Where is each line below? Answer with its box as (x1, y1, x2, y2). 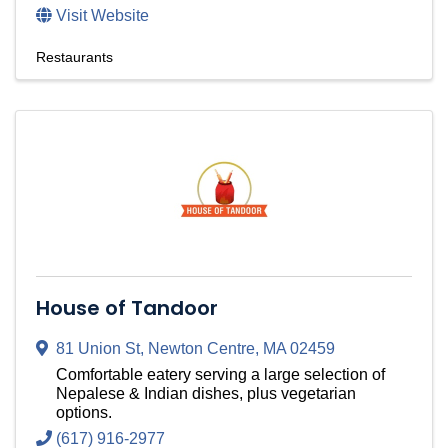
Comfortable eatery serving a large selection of (56, 366, 385, 384)
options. (56, 404, 112, 422)
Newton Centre (148, 340, 255, 358)
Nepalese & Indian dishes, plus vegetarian (56, 385, 356, 403)
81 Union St (56, 340, 140, 358)
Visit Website (56, 7, 149, 25)
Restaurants (36, 49, 113, 66)
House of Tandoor (36, 294, 218, 323)
